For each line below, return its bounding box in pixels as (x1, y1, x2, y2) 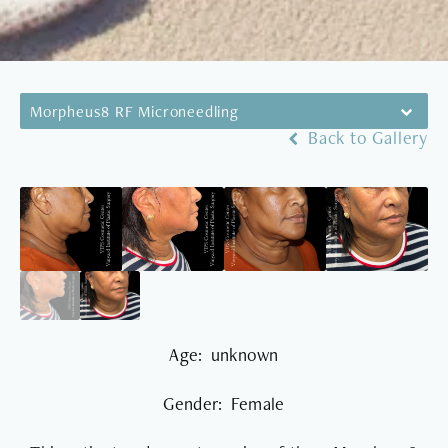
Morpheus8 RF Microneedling (30, 100, 239, 122)
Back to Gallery (303, 125, 428, 149)
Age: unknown (169, 342, 279, 366)
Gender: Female (163, 391, 285, 415)
